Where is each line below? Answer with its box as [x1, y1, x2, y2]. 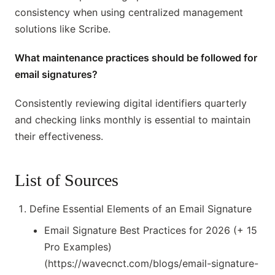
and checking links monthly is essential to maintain [15, 114, 250, 126]
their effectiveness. [15, 130, 103, 143]
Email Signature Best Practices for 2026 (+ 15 [44, 224, 257, 237]
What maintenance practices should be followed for [15, 52, 257, 64]
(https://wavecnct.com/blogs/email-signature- [44, 257, 258, 270]
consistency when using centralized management [15, 6, 243, 19]
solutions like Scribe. [15, 23, 110, 36]
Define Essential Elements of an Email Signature [29, 203, 252, 215]
